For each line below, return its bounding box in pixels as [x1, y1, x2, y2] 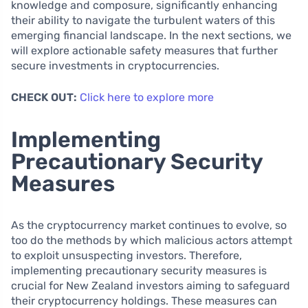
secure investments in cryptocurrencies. [11, 58, 219, 72]
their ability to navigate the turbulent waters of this [11, 13, 275, 27]
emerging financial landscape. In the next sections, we [11, 28, 291, 42]
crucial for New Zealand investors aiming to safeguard [11, 278, 290, 292]
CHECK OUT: [11, 90, 77, 104]
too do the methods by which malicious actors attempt [11, 233, 292, 247]
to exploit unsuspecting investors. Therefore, [11, 248, 242, 262]
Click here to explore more [80, 90, 214, 104]
